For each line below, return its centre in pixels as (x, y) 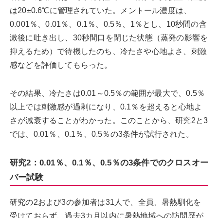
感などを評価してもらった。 (61, 65)
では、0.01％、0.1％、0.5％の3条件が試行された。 (102, 134)
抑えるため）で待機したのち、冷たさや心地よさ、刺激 (108, 51)
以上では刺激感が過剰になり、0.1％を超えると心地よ (106, 107)
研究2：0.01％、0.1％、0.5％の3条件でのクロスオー (109, 163)
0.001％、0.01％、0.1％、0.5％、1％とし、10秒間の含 (108, 24)
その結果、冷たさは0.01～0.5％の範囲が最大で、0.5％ (108, 93)
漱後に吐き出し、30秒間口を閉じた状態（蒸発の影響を (109, 37)
